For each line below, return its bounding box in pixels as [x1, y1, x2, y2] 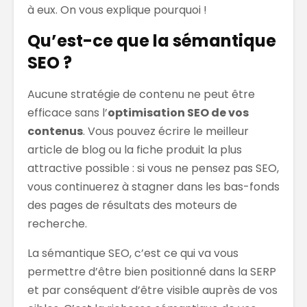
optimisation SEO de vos [108, 104, 249, 121]
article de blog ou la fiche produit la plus [27, 141, 242, 158]
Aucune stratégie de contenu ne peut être [27, 86, 255, 102]
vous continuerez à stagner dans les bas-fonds [27, 178, 280, 195]
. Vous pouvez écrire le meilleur [83, 123, 249, 139]
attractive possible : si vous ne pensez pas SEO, [27, 160, 279, 176]
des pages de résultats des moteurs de [27, 197, 237, 213]
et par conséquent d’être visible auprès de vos [27, 282, 278, 298]
